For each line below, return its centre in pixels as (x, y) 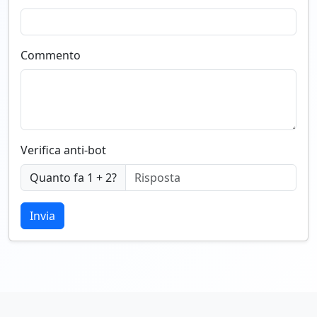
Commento (51, 56)
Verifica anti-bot (63, 150)
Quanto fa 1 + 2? (73, 178)
